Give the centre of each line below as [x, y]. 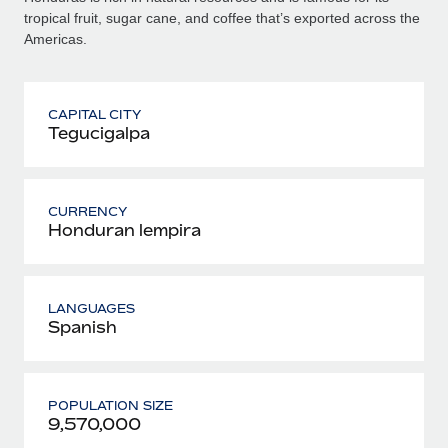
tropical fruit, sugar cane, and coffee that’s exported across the [222, 17]
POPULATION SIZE [110, 405]
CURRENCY [88, 211]
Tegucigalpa [99, 132]
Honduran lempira [124, 229]
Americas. [55, 38]
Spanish [82, 326]
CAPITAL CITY [94, 114]
